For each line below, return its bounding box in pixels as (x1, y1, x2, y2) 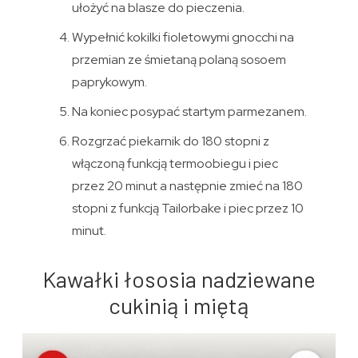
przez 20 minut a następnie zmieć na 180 (71, 177, 303, 194)
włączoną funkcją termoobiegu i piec (71, 154, 278, 172)
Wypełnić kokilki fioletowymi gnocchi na (71, 28, 294, 46)
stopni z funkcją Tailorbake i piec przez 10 (71, 199, 304, 217)
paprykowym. (71, 73, 147, 90)
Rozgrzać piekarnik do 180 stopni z (71, 132, 269, 149)
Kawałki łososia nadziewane (42, 265, 316, 292)
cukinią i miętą (109, 291, 249, 319)
